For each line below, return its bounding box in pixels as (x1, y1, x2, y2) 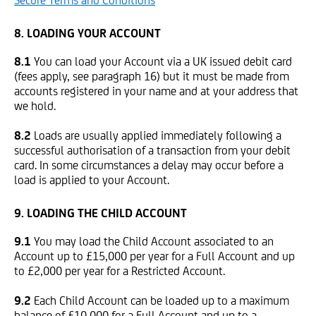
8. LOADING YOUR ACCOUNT (14, 26, 161, 40)
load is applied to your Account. (14, 173, 169, 187)
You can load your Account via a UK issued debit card (34, 54, 292, 68)
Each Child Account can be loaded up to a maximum (34, 293, 289, 308)
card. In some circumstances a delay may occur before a (14, 158, 284, 172)
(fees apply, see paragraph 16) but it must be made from (14, 69, 289, 83)
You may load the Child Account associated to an (34, 234, 274, 248)
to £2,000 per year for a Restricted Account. (14, 264, 225, 278)
